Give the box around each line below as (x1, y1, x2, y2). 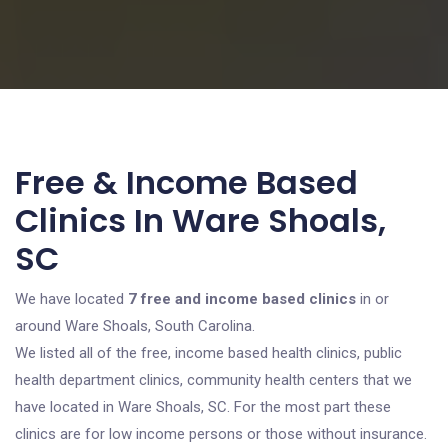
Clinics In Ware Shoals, (15, 198, 386, 243)
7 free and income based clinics (128, 290, 356, 308)
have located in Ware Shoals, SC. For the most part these (15, 398, 391, 416)
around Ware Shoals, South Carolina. (15, 317, 255, 335)
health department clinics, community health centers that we (15, 371, 412, 389)
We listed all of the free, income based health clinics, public (15, 344, 402, 362)
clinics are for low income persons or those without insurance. (15, 425, 427, 443)
